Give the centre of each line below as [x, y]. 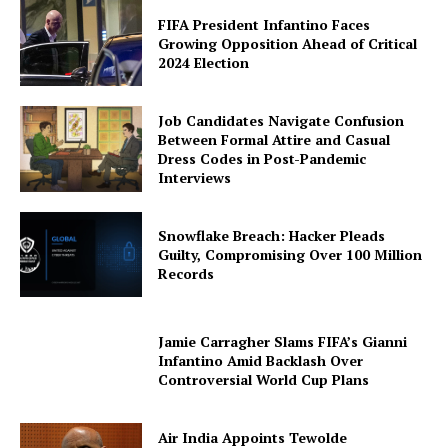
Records [186, 273]
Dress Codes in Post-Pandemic [262, 158]
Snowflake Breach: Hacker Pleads [272, 235]
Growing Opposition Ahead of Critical [288, 43]
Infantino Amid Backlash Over [261, 360]
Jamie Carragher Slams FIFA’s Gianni [283, 341]
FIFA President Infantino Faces [264, 24]
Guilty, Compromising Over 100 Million [290, 254]
